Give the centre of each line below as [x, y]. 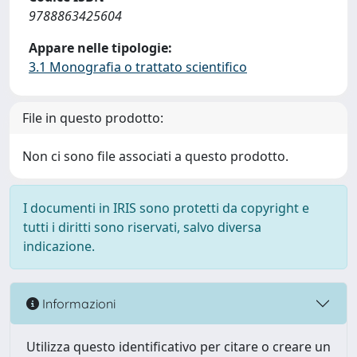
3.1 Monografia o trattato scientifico [138, 67]
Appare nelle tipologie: [100, 48]
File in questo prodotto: [93, 118]
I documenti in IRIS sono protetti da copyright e [166, 208]
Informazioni [77, 303]
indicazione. [59, 246]
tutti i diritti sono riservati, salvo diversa [142, 227]
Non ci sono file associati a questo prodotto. [155, 156]
